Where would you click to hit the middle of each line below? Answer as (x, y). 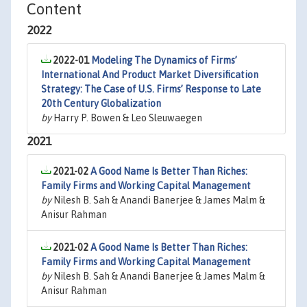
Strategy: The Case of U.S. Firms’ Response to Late (151, 89)
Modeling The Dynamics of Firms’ (164, 60)
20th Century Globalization (101, 103)
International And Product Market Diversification (150, 75)
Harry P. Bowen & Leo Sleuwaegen (127, 118)
